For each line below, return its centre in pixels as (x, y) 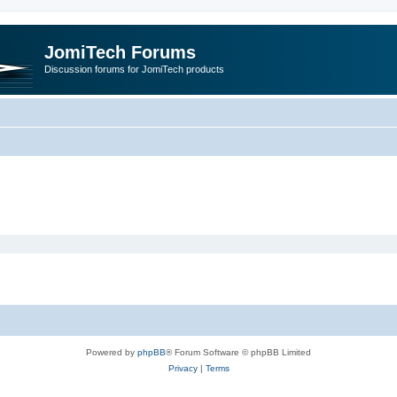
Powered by (112, 352)
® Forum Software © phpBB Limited (238, 352)
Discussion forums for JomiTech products (134, 69)
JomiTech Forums (120, 52)
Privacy (183, 368)
